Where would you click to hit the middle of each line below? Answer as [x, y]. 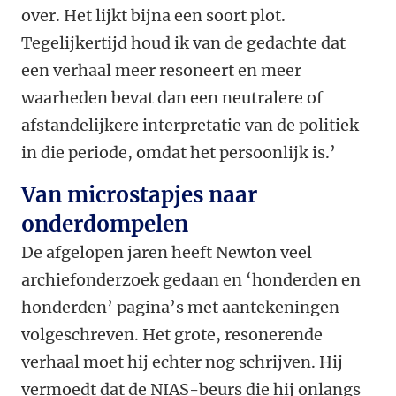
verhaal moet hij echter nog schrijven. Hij [182, 362]
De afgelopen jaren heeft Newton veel [167, 253]
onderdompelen [105, 225]
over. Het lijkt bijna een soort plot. [153, 16]
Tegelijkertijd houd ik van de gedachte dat [183, 43]
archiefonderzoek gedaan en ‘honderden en [191, 280]
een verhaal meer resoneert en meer [161, 71]
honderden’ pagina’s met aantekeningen [180, 308]
